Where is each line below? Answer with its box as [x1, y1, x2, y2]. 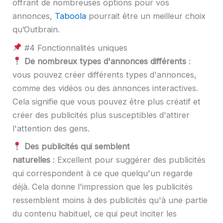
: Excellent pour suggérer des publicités [50, 155, 206, 165]
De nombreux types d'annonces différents [24, 56, 186, 66]
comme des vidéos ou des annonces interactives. [12, 83, 198, 93]
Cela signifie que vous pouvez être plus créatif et [12, 96, 201, 107]
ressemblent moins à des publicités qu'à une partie [12, 195, 208, 206]
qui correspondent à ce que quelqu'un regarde [12, 168, 193, 179]
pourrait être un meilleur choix [86, 11, 206, 21]
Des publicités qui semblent [24, 141, 130, 152]
